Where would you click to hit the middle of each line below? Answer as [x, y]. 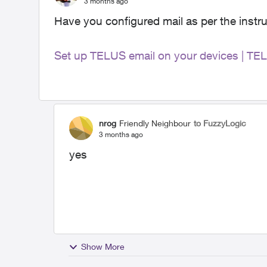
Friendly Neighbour [155, 123]
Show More [103, 246]
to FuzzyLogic [220, 123]
